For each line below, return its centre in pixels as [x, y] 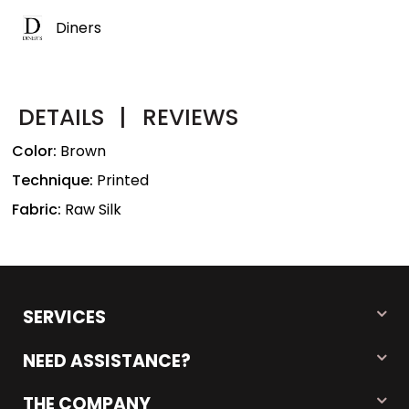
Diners [78, 27]
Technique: [55, 181]
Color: [35, 152]
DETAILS [64, 118]
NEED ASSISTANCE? [107, 361]
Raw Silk [94, 210]
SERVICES [64, 318]
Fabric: [39, 210]
